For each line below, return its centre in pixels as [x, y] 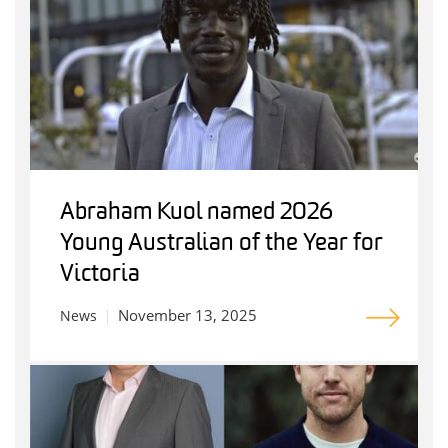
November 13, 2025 [187, 315]
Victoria [100, 275]
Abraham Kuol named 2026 [196, 213]
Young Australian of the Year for [221, 244]
